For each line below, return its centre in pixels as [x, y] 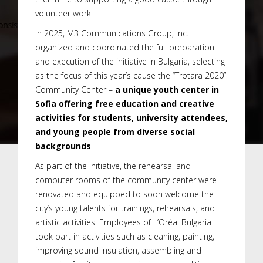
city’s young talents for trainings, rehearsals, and [125, 208]
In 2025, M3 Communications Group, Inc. [112, 33]
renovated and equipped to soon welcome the [124, 194]
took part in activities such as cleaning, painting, [125, 237]
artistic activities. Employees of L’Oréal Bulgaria [123, 222]
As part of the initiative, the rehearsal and [113, 166]
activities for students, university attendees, [131, 118]
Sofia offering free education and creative [125, 104]
